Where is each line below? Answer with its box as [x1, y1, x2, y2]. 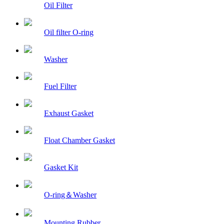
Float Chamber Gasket [44, 136, 115, 145]
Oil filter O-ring [44, 28, 93, 37]
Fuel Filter [44, 82, 76, 91]
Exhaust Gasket [44, 109, 93, 118]
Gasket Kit [44, 163, 78, 172]
